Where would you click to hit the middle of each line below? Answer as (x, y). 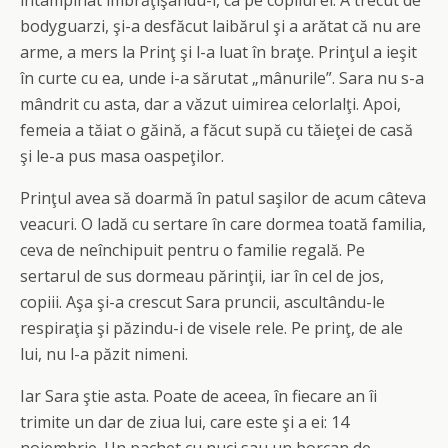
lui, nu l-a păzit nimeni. (104, 354)
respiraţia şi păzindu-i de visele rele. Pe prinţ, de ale (211, 328)
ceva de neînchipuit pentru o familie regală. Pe (192, 250)
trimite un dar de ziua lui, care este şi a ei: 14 (184, 422)
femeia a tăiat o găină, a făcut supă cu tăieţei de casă (216, 130)
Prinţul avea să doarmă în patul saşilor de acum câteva (223, 198)
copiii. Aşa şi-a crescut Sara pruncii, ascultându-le (202, 302)
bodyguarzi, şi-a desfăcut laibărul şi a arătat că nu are (220, 26)
